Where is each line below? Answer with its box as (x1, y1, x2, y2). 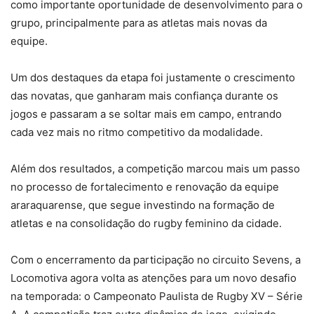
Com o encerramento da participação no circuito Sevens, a (11, 253, 301, 267)
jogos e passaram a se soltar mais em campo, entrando (11, 107, 282, 121)
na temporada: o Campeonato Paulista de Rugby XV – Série (11, 289, 303, 303)
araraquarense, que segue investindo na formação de (11, 198, 275, 212)
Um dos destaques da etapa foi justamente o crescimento (11, 71, 295, 85)
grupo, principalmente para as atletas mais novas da (11, 16, 267, 30)
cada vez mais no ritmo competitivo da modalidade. (11, 125, 263, 139)
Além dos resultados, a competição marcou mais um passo (11, 162, 300, 176)
